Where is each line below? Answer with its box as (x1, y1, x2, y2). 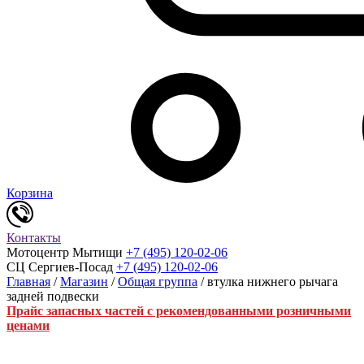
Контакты (6, 230, 61, 245)
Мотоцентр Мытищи (6, 245, 123, 259)
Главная (6, 274, 50, 288)
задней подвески (6, 288, 99, 303)
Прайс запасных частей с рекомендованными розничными (6, 303, 351, 318)
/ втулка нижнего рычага (197, 274, 338, 288)
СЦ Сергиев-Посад (6, 259, 113, 274)
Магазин (60, 274, 108, 288)
